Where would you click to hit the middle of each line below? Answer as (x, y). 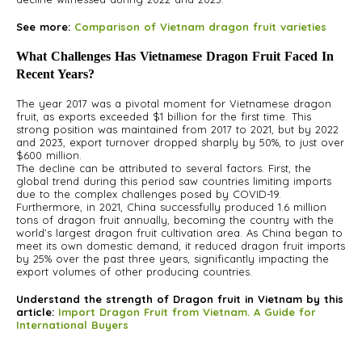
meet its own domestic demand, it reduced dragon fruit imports (181, 246)
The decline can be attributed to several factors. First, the (164, 168)
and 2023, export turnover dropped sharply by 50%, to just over (180, 142)
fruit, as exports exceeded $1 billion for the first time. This (164, 116)
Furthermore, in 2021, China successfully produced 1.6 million (171, 207)
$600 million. (49, 155)
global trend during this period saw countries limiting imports (174, 181)
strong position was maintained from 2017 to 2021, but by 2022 (177, 129)
